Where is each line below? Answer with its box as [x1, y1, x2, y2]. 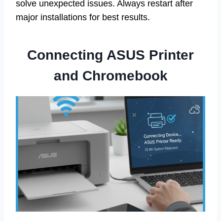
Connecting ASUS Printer [27, 47, 194, 63]
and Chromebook [53, 68, 168, 83]
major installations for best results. [16, 12, 150, 22]
